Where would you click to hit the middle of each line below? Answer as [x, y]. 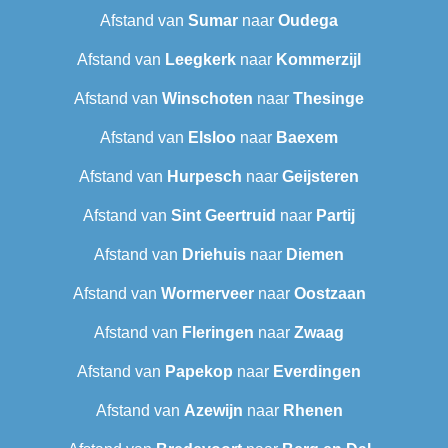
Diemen [315, 255]
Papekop [199, 372]
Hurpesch [204, 177]
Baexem [307, 138]
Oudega [308, 21]
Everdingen [317, 372]
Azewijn [213, 411]
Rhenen [312, 411]
